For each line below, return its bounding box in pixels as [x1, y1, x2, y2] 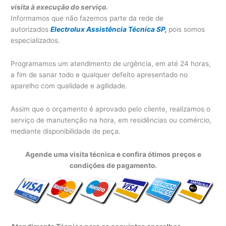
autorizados [11, 25, 51, 33]
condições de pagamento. [69, 161, 157, 169]
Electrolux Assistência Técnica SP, [50, 25, 169, 33]
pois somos [168, 25, 205, 33]
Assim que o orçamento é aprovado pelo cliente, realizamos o [11, 104, 211, 113]
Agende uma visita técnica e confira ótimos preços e [25, 150, 201, 158]
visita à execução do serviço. [11, 3, 108, 11]
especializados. [11, 36, 61, 44]
